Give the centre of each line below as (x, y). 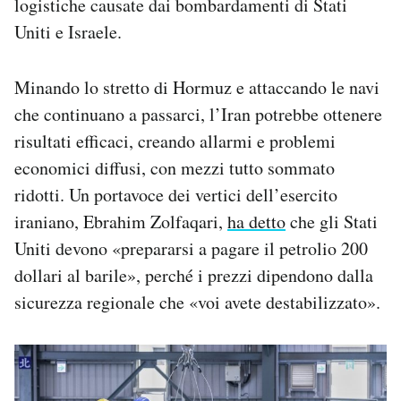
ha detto (256, 221)
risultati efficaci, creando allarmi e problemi (175, 141)
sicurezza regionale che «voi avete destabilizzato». (197, 302)
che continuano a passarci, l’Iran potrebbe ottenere (198, 114)
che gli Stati (332, 221)
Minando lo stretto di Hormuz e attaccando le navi (197, 87)
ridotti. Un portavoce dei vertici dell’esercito (176, 194)
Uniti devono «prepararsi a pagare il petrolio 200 (191, 248)
